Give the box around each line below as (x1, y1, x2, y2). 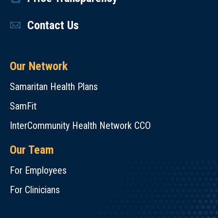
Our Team (10, 143, 54, 157)
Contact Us (27, 18, 79, 32)
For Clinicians (10, 184, 60, 196)
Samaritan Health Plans (10, 81, 98, 92)
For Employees (10, 164, 67, 176)
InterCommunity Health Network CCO (10, 120, 151, 131)
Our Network (10, 59, 68, 73)
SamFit (10, 100, 36, 112)
